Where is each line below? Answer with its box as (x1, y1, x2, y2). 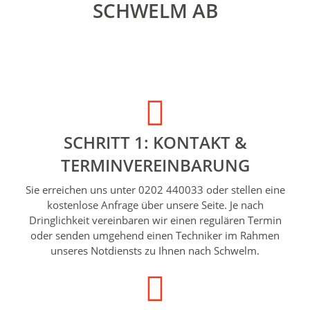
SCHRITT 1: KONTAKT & (63, 130, 247, 154)
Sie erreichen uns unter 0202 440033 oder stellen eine (25, 182, 285, 197)
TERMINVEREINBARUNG (60, 153, 250, 176)
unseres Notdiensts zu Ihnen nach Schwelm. (51, 243, 259, 257)
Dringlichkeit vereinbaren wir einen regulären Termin (28, 212, 282, 227)
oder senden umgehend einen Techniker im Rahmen (30, 228, 280, 242)
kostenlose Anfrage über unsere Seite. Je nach (46, 197, 264, 212)
